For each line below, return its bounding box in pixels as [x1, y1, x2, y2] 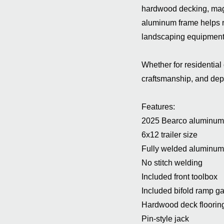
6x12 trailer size [141, 130, 197, 139]
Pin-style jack [141, 214, 189, 223]
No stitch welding [141, 158, 202, 167]
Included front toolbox [141, 172, 217, 181]
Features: [141, 102, 175, 111]
